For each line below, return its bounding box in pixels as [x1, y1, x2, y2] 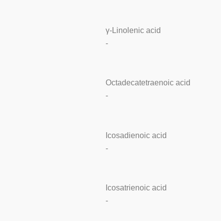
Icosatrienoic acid [105, 184, 167, 192]
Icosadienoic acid [105, 131, 167, 140]
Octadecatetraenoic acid [105, 78, 190, 87]
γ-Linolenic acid [105, 26, 161, 35]
